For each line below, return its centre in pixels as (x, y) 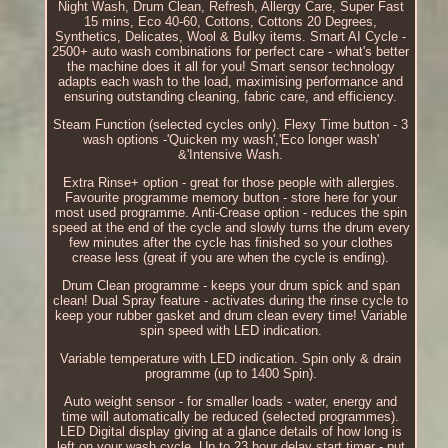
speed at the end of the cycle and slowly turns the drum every (230, 227)
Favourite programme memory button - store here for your (230, 197)
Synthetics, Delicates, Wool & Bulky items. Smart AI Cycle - (231, 36)
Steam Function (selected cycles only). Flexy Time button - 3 (231, 124)
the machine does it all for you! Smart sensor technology (230, 66)
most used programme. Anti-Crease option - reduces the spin (230, 212)
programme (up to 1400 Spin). (230, 373)
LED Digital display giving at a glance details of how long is (230, 431)
